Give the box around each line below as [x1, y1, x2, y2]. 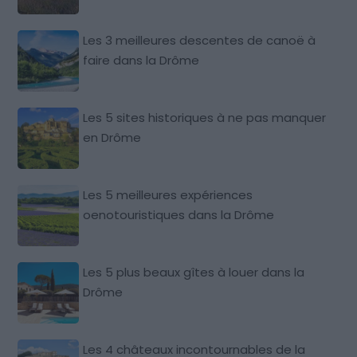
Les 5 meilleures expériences [83, 186, 253, 203]
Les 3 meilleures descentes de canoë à [83, 31, 316, 49]
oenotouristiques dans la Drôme [83, 206, 275, 223]
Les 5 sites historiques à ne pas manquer [83, 108, 327, 126]
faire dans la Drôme [83, 51, 200, 69]
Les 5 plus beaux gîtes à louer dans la [83, 263, 305, 280]
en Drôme [83, 128, 142, 146]
